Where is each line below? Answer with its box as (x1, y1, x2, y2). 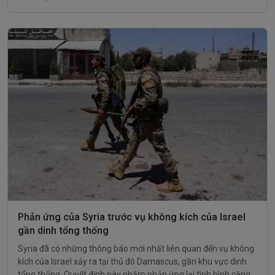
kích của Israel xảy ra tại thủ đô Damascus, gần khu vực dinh (18, 256, 247, 266)
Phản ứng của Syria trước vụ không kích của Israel (18, 211, 246, 223)
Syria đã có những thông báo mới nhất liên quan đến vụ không (18, 243, 254, 254)
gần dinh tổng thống (18, 224, 109, 236)
